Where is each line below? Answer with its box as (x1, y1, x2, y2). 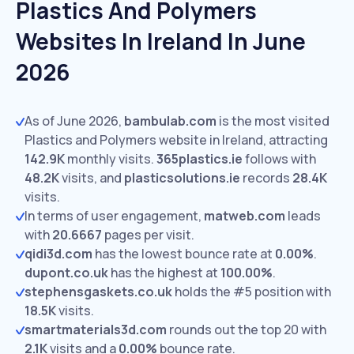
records (240, 169, 292, 186)
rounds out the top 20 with (167, 321, 326, 338)
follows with (243, 150, 316, 168)
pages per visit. (102, 226, 194, 243)
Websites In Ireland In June (16, 26, 306, 56)
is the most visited (217, 112, 330, 130)
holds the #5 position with (172, 283, 331, 300)
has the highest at (108, 264, 220, 281)
